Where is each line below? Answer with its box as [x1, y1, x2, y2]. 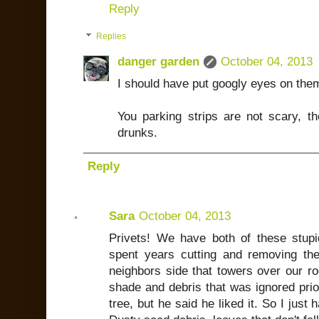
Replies [96, 31, 127, 42]
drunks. [117, 126, 157, 140]
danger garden [117, 55, 199, 69]
